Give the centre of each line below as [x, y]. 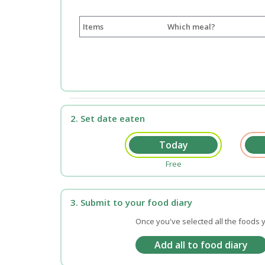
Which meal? [191, 26]
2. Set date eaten [108, 118]
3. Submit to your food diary [131, 202]
